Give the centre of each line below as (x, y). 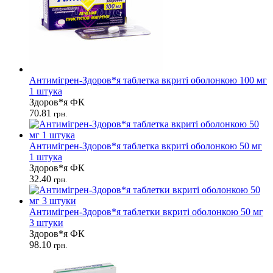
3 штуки (46, 222)
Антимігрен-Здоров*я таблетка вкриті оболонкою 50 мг (146, 146)
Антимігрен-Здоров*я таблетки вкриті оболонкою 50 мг (146, 211)
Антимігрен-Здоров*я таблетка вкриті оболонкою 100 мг (148, 80)
